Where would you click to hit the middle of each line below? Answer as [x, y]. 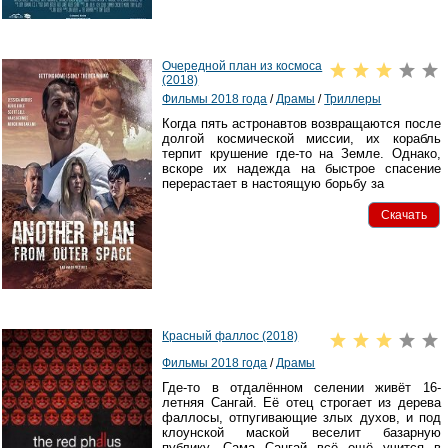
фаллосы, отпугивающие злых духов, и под [301, 418]
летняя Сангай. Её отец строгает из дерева [301, 403]
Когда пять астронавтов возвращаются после [301, 124]
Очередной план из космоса [242, 66]
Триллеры [353, 99]
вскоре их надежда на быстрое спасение [301, 169]
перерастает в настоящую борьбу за [273, 184]
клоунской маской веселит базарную [301, 433]
